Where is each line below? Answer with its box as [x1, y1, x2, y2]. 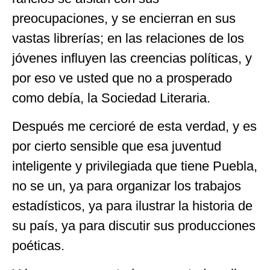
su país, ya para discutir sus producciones [12, 218, 256, 233]
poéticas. [12, 237, 64, 253]
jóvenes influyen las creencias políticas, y [12, 50, 252, 66]
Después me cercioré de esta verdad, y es [12, 118, 257, 134]
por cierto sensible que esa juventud [12, 138, 221, 154]
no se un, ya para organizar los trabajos [12, 178, 241, 193]
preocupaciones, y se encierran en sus [12, 10, 236, 26]
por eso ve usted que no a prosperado [12, 70, 232, 86]
